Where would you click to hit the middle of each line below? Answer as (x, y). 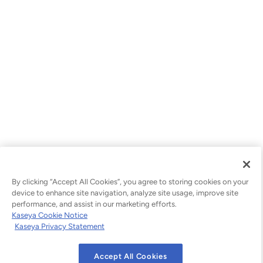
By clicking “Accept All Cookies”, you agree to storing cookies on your (130, 181)
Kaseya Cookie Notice (50, 215)
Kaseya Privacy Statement (60, 226)
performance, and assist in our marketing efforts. (94, 204)
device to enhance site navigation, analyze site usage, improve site (125, 193)
